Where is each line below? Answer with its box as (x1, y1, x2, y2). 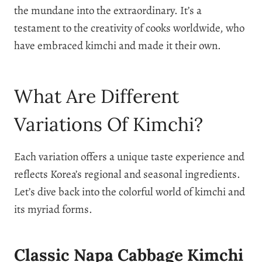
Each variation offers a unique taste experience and (14, 149, 244, 164)
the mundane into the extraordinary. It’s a (14, 2, 202, 18)
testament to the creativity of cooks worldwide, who (14, 20, 244, 36)
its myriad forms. (14, 201, 92, 217)
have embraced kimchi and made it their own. (14, 37, 221, 53)
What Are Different (14, 84, 179, 108)
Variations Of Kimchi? (14, 112, 203, 136)
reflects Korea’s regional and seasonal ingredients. (14, 166, 240, 182)
